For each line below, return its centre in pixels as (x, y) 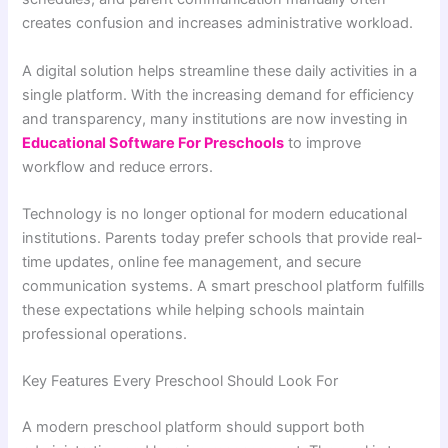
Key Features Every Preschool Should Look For (180, 381)
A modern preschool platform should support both (194, 427)
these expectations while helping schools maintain (194, 310)
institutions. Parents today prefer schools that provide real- (223, 238)
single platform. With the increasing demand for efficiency (218, 94)
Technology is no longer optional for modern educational (215, 214)
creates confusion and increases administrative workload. (218, 23)
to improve (323, 142)
